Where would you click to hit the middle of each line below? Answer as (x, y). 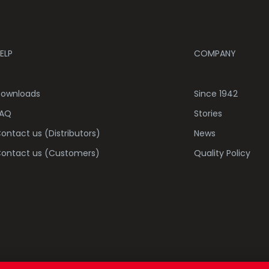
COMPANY (215, 53)
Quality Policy (222, 153)
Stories (208, 113)
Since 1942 (216, 93)
